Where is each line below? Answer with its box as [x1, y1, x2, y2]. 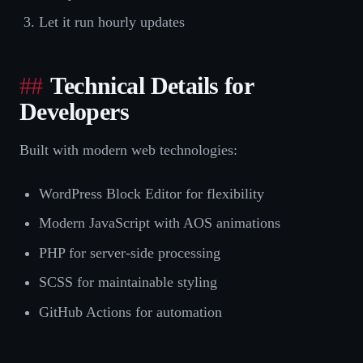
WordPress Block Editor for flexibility [39, 185, 264, 202]
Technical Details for [50, 72, 253, 99]
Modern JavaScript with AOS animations [39, 215, 280, 232]
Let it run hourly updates [39, 13, 185, 30]
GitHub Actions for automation [39, 303, 222, 320]
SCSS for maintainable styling [39, 274, 217, 291]
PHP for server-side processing [39, 244, 220, 261]
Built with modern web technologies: [19, 141, 237, 158]
